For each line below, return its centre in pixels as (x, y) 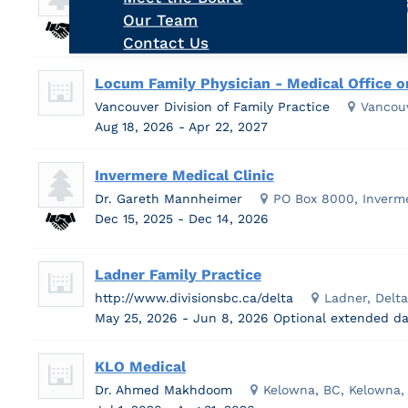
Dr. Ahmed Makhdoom (163, 389)
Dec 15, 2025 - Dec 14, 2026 (184, 218)
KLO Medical (140, 366)
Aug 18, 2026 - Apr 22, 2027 (183, 126)
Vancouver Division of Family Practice (212, 106)
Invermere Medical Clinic (184, 175)
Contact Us (166, 42)
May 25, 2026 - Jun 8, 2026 (184, 317)
